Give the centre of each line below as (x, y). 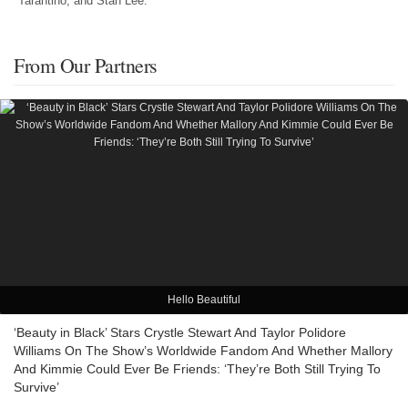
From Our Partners (86, 66)
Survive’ (36, 388)
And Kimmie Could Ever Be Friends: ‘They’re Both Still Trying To (197, 369)
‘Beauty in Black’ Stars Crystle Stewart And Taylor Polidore (180, 333)
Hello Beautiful (204, 300)
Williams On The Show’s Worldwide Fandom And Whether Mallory (203, 351)
